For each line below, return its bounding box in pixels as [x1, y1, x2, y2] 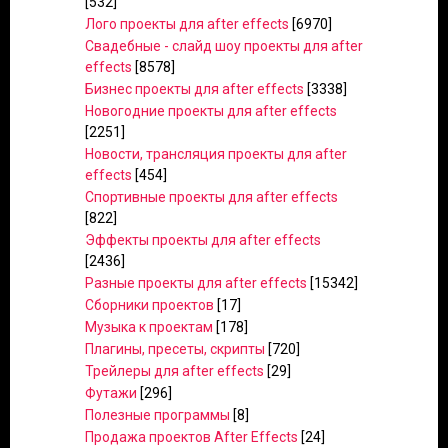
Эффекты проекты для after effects [85, 232, 321, 248]
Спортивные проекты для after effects [85, 189, 338, 205]
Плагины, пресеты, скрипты [85, 341, 265, 357]
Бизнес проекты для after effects [85, 81, 304, 97]
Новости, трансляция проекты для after [85, 146, 347, 162]
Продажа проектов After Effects [85, 429, 298, 445]
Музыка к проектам [85, 319, 213, 335]
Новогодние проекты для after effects [85, 103, 337, 119]
